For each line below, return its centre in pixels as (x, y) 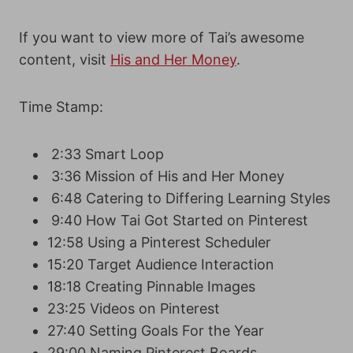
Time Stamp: (61, 107)
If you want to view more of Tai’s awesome (162, 38)
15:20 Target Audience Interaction (161, 265)
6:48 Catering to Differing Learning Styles (189, 199)
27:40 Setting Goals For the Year (156, 331)
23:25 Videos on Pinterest (134, 309)
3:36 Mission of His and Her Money (166, 176)
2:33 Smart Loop (106, 154)
